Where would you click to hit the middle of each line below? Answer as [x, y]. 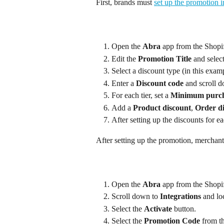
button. [184, 208]
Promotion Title [165, 58]
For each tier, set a [141, 95]
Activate [158, 208]
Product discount [162, 107]
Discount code [160, 83]
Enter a [124, 83]
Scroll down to [136, 196]
